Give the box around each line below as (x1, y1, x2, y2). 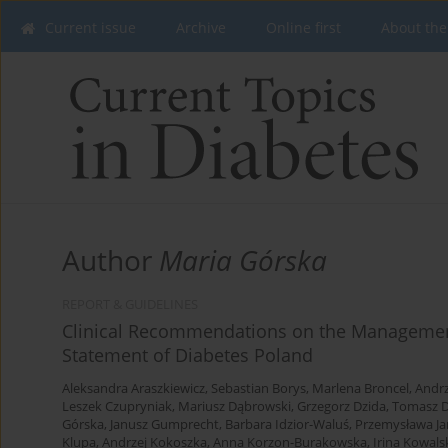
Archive (176, 18, 226, 37)
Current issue (45, 18, 136, 37)
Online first (266, 18, 341, 37)
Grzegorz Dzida (297, 398, 386, 416)
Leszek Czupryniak (62, 398, 172, 416)
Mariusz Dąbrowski (178, 398, 291, 416)
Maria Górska (159, 241, 327, 280)
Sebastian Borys (211, 380, 306, 398)
